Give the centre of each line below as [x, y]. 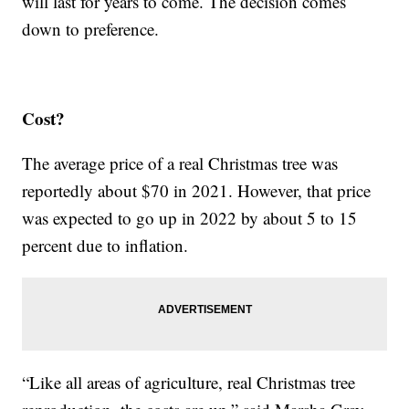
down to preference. [91, 29]
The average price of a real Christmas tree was [180, 163]
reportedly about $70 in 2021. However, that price [197, 191]
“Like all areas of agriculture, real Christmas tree [189, 383]
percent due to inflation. [105, 246]
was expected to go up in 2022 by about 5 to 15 [190, 218]
